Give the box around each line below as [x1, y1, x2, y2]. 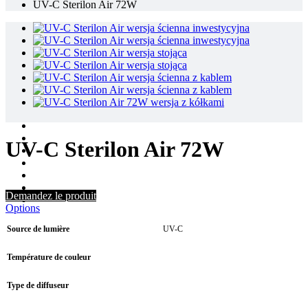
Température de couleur [7, 252, 91, 262]
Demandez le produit [5, 189, 96, 201]
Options [5, 201, 40, 214]
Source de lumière [7, 223, 69, 234]
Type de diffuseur [7, 280, 69, 290]
